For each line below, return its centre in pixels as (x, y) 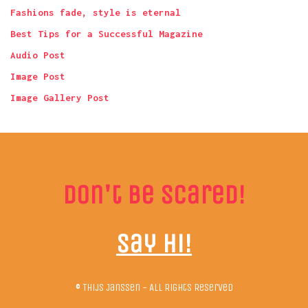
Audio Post (38, 55)
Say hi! (154, 243)
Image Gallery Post (60, 98)
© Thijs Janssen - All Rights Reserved (154, 288)
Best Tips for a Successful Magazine (107, 34)
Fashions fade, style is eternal (96, 13)
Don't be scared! (154, 195)
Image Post (38, 77)
